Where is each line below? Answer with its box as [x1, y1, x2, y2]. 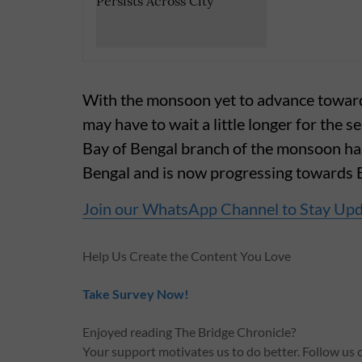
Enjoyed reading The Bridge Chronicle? [82, 324, 296, 340]
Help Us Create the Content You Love [82, 248, 291, 264]
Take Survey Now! [82, 286, 189, 302]
